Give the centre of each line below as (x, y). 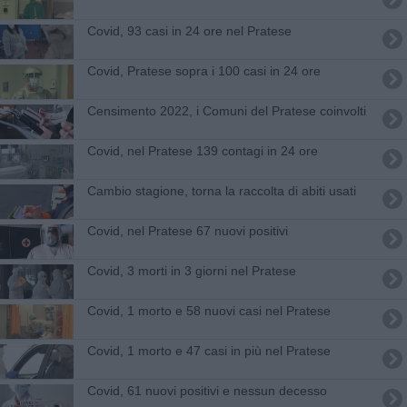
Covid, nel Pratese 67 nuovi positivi (187, 230)
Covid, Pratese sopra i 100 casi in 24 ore (203, 70)
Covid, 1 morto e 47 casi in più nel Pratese (208, 350)
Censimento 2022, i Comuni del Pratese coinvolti (226, 110)
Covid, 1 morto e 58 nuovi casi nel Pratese (208, 310)
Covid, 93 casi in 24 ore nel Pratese (189, 30)
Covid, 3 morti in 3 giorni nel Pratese (191, 270)
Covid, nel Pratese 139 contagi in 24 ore (202, 150)
